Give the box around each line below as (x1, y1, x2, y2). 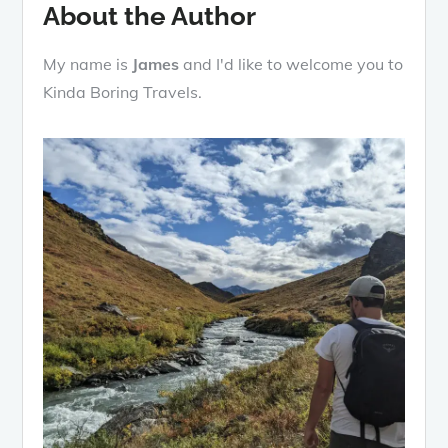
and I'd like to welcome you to (179, 53, 404, 74)
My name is (43, 53, 133, 74)
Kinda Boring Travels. (43, 81, 203, 102)
